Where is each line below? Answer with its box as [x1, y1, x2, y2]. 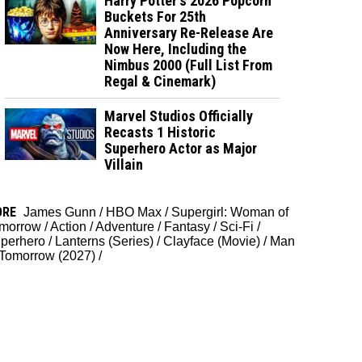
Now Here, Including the [104, 40, 247, 57]
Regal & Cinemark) [104, 72, 217, 90]
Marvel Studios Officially [104, 107, 254, 124]
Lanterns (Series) [55, 234, 154, 248]
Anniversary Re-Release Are [104, 23, 274, 41]
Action [50, 219, 86, 234]
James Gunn [23, 204, 96, 219]
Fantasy [164, 219, 210, 234]
